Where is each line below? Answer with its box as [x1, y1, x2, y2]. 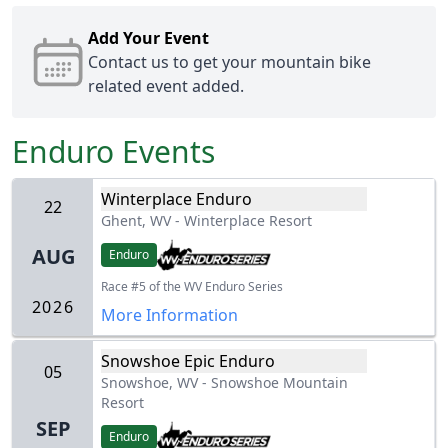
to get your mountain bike [168, 51, 371, 74]
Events [114, 131, 215, 173]
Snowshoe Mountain [211, 373, 348, 393]
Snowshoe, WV [101, 373, 198, 393]
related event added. [87, 75, 244, 98]
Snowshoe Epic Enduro [101, 350, 275, 373]
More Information [101, 304, 238, 327]
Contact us [87, 51, 169, 74]
